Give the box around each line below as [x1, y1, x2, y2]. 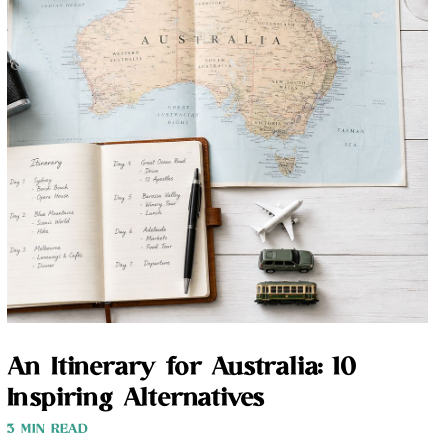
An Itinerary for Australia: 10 [6, 351, 356, 385]
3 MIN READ [6, 420, 88, 438]
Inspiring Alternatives [6, 382, 265, 416]
